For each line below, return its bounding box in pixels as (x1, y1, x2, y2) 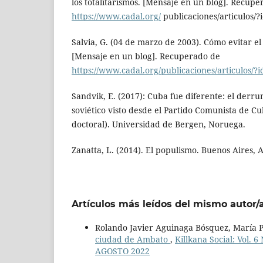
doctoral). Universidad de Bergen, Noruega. (72, 119, 245, 130)
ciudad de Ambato (95, 234, 170, 245)
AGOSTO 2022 (95, 245, 150, 257)
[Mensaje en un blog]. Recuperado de (72, 50, 220, 62)
